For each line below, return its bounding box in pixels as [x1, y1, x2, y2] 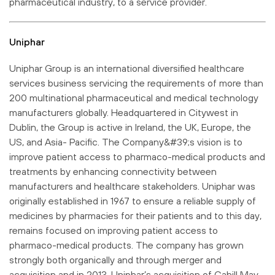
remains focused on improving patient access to [9, 224, 218, 236]
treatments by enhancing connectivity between [9, 165, 217, 177]
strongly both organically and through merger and [9, 254, 222, 265]
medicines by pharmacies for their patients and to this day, [9, 209, 261, 221]
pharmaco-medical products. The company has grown [9, 239, 244, 250]
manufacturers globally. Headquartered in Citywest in [9, 106, 238, 118]
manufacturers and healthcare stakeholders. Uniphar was [9, 180, 255, 192]
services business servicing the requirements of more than [9, 77, 263, 88]
